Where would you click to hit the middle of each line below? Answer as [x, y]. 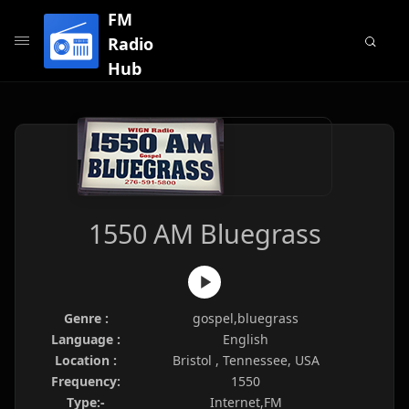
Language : [86, 339]
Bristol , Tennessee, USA [246, 360]
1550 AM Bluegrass [204, 233]
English [246, 339]
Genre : [86, 318]
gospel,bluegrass [246, 318]
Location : [86, 360]
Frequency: [86, 381]
